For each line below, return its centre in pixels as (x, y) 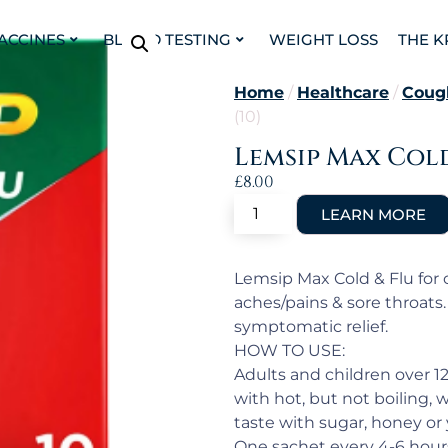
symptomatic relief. (311, 326)
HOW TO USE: (289, 350)
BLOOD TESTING (166, 39)
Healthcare (343, 92)
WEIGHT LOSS (323, 39)
